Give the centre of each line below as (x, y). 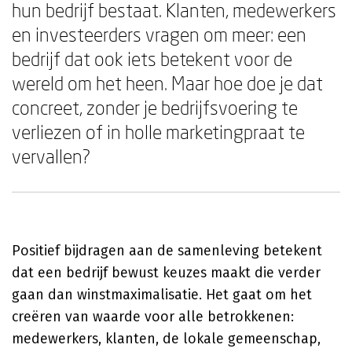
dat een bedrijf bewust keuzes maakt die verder (166, 273)
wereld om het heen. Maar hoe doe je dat (167, 83)
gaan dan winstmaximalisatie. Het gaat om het (162, 295)
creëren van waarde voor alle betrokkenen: (153, 317)
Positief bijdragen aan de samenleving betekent (167, 251)
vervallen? (51, 156)
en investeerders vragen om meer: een (159, 34)
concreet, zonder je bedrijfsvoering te (155, 107)
